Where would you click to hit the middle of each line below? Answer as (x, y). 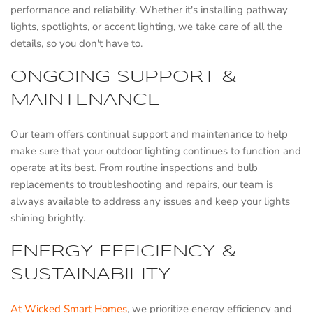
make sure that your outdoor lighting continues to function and (156, 151)
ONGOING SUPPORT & (124, 77)
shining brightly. (48, 218)
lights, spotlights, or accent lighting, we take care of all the (146, 26)
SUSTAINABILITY (90, 275)
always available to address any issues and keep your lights (150, 201)
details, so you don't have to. (77, 43)
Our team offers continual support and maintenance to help (149, 134)
